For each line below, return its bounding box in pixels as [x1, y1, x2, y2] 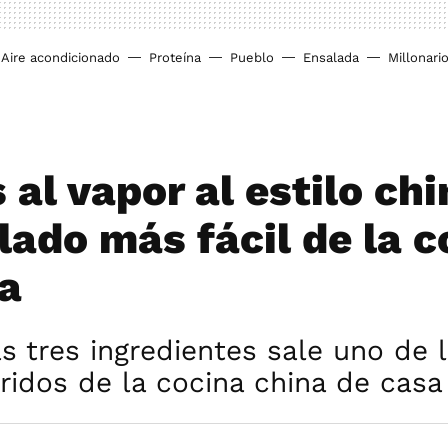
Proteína [149, 50, 201, 65]
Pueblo [230, 50, 274, 65]
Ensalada [303, 50, 359, 65]
